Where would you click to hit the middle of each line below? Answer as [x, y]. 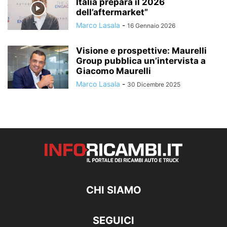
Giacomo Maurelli [113, 71]
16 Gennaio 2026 [151, 26]
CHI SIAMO [113, 190]
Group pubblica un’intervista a [141, 61]
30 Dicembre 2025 [154, 85]
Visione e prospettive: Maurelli [141, 51]
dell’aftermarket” [112, 12]
